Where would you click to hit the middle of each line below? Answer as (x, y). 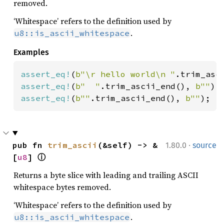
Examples (31, 52)
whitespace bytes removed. (62, 187)
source (204, 145)
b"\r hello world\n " (125, 74)
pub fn (30, 145)
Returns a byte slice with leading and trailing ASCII (106, 175)
